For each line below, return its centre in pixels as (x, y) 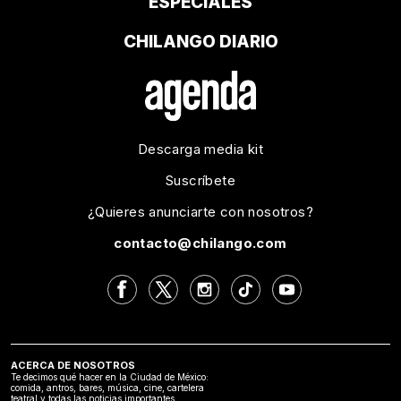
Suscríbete (200, 181)
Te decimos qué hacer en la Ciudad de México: (110, 377)
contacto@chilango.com (200, 243)
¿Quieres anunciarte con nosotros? (200, 212)
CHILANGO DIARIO (200, 42)
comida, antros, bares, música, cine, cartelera (107, 388)
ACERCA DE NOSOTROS (73, 366)
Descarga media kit (200, 149)
